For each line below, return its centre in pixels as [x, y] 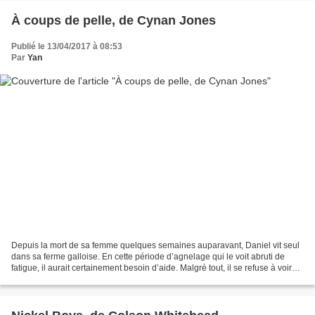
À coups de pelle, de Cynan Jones [114, 20]
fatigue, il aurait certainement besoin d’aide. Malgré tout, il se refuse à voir [152, 268]
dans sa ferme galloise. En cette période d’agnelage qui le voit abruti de [148, 257]
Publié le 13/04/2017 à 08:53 [67, 46]
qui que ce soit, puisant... [58, 279]
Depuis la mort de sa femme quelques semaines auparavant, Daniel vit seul [155, 246]
